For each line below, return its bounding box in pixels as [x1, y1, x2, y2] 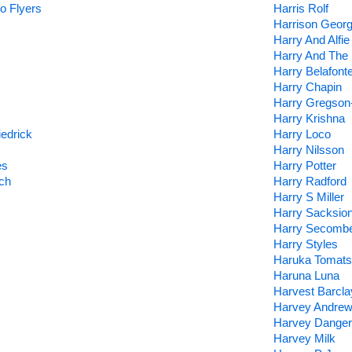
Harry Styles [273, 237, 338, 251]
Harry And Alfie [273, 33, 350, 46]
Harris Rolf [273, 2, 328, 15]
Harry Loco [273, 127, 331, 141]
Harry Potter [273, 159, 336, 172]
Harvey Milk [273, 332, 335, 345]
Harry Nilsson [273, 143, 344, 156]
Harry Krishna [273, 112, 345, 125]
